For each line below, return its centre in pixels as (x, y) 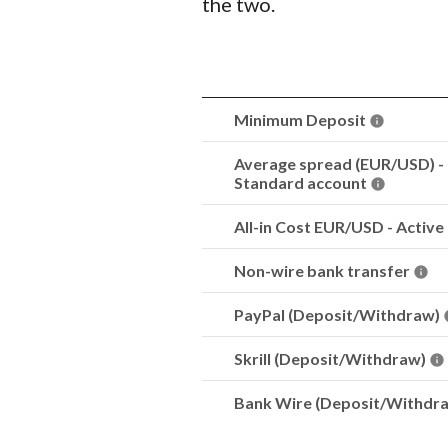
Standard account (302, 182)
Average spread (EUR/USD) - (339, 163)
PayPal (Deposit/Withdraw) (338, 314)
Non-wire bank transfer (323, 270)
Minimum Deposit (301, 119)
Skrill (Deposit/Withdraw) (331, 358)
